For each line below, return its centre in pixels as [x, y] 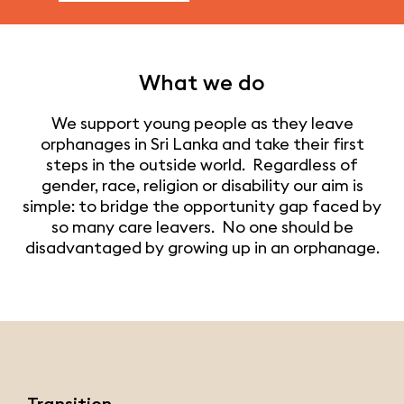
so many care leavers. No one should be [202, 227]
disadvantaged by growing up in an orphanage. [202, 248]
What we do [202, 82]
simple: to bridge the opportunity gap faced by [202, 206]
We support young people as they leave [202, 123]
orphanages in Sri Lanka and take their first [202, 144]
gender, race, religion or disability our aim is [202, 185]
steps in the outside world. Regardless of [202, 165]
